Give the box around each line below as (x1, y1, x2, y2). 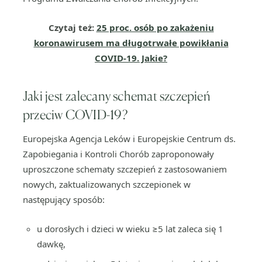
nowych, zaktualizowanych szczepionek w (23, 178, 191, 190)
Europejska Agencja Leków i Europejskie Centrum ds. (23, 133, 236, 144)
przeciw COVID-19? (23, 106, 127, 122)
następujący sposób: (23, 194, 105, 205)
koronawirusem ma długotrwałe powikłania (33, 37, 229, 49)
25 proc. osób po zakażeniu (96, 22, 214, 33)
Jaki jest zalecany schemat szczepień (23, 88, 211, 104)
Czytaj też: (48, 22, 96, 33)
